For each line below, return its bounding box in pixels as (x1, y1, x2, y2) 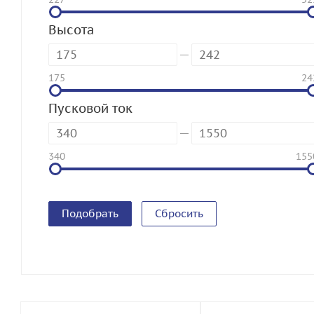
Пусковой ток (48, 100, 132, 116)
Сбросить (155, 207, 203, 220)
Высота (48, 22, 94, 38)
